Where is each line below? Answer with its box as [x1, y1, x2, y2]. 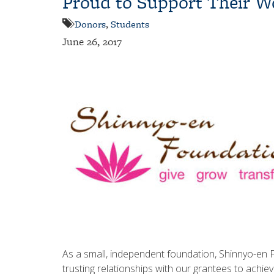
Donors [75, 17, 106, 31]
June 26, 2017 [62, 34, 122, 49]
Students [111, 17, 149, 31]
